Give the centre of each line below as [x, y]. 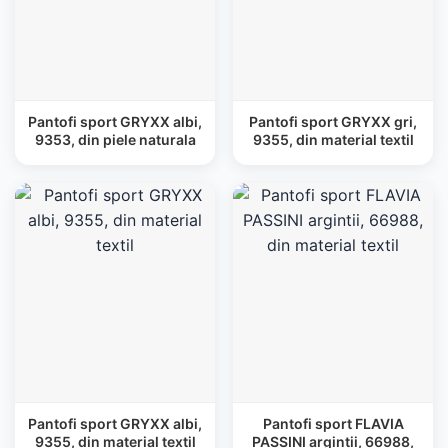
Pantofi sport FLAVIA [333, 423]
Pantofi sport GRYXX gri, [333, 121]
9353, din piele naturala [115, 139]
